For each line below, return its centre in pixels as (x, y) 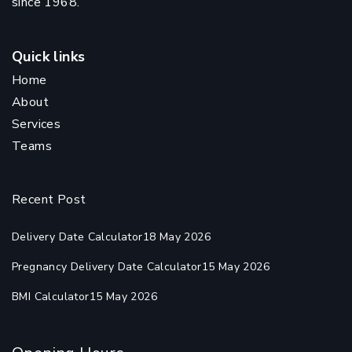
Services (37, 124)
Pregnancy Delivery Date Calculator (107, 267)
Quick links (49, 57)
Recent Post (49, 200)
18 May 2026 (177, 237)
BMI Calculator (51, 297)
